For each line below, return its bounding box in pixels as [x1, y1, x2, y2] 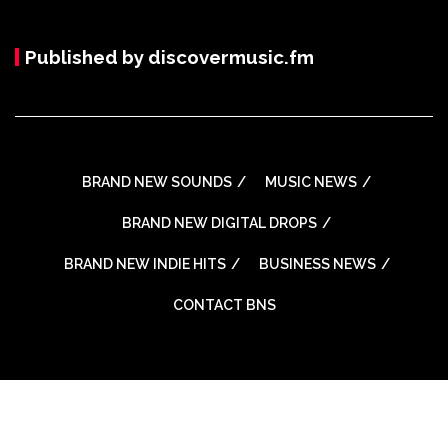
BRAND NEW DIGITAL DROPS [122, 214, 317, 231]
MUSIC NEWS [265, 173, 357, 190]
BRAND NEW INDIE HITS [63, 255, 226, 272]
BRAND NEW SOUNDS [82, 173, 232, 190]
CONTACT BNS [172, 296, 276, 313]
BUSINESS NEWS [258, 255, 376, 272]
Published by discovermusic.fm [25, 45, 314, 68]
